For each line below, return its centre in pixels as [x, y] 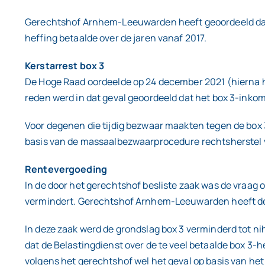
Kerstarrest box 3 [65, 66]
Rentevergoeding [66, 169]
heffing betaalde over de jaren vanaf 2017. [116, 38]
